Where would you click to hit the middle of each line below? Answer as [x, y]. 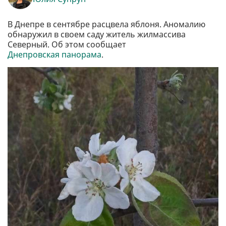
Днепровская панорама [54, 54]
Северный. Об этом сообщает [67, 44]
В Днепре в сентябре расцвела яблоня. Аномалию [106, 24]
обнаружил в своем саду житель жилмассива [97, 34]
